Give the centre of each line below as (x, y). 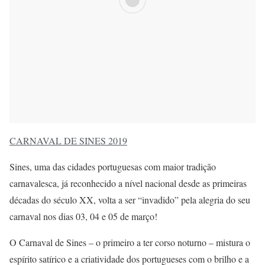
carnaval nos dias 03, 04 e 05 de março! (83, 216)
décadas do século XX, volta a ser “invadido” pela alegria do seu (130, 199)
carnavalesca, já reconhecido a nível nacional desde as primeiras (128, 183)
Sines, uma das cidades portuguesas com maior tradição (113, 166)
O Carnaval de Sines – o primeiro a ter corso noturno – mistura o (130, 242)
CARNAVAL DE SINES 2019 (68, 140)
